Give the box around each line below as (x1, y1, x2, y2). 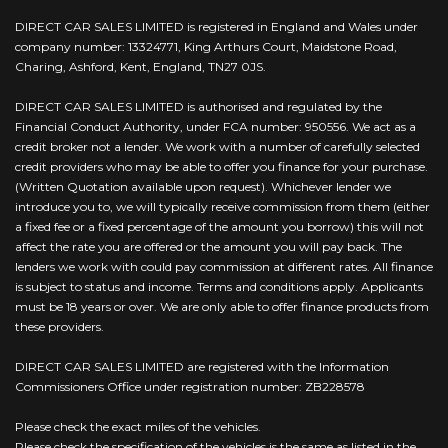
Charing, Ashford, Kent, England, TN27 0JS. (15, 58, 266, 74)
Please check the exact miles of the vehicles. (15, 418, 261, 434)
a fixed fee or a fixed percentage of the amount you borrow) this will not (15, 218, 424, 234)
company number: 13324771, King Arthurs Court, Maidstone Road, (15, 38, 397, 54)
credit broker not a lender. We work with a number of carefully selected (15, 138, 420, 154)
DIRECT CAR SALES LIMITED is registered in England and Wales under (15, 18, 418, 34)
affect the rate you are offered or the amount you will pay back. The (15, 238, 402, 254)
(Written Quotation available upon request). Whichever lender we (15, 178, 391, 194)
